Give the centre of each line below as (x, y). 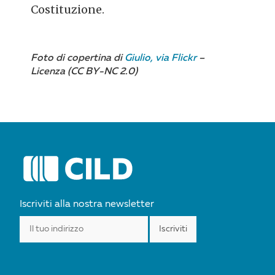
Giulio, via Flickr (161, 58)
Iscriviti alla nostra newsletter (87, 204)
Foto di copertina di (78, 58)
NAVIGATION (42, 138)
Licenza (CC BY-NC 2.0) (84, 72)
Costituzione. (68, 9)
